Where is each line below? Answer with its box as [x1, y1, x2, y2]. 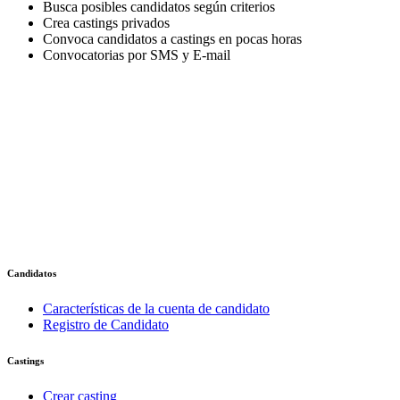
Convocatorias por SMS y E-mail [43, 47, 230, 63]
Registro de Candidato [43, 317, 169, 333]
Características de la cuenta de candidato [43, 301, 270, 317]
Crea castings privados [43, 15, 170, 31]
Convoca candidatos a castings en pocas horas [43, 31, 302, 47]
